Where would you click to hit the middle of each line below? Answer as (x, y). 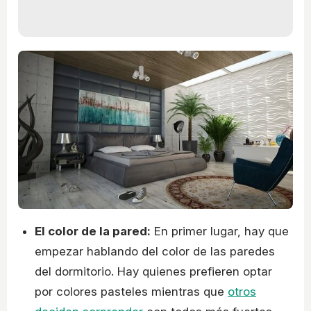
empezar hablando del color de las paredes (155, 252)
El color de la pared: (93, 232)
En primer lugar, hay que (220, 232)
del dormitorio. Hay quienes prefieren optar (153, 272)
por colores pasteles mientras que (131, 292)
